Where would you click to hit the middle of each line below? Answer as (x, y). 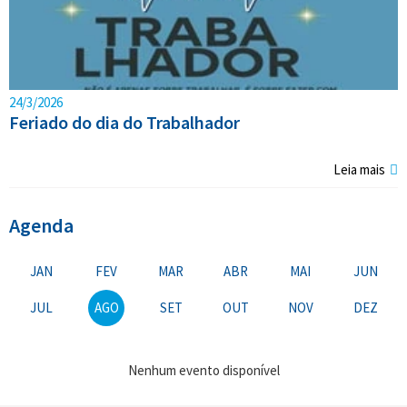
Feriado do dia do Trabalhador (124, 123)
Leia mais (359, 170)
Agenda (41, 226)
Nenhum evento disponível (203, 371)
